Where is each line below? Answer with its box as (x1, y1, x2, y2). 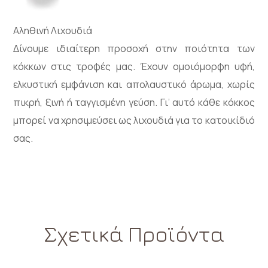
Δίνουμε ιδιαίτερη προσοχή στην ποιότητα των (13, 41, 255, 55)
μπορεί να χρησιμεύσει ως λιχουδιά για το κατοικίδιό (13, 113, 255, 127)
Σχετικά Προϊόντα (43, 220, 225, 246)
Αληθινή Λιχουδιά (13, 23, 93, 37)
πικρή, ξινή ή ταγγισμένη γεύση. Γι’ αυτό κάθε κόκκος (13, 95, 255, 109)
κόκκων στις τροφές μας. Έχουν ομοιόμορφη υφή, (13, 59, 255, 73)
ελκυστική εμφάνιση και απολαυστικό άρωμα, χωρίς (13, 77, 255, 91)
